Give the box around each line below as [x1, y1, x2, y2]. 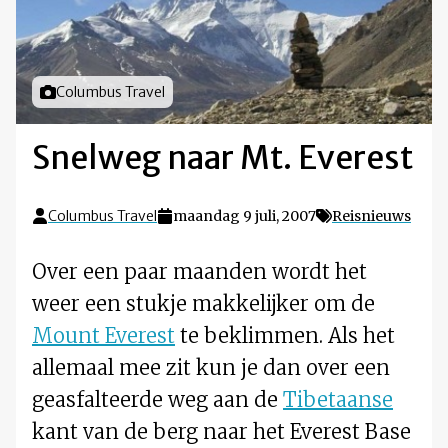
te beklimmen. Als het [175, 323, 395, 349]
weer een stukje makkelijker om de [32, 291, 375, 317]
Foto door [40, 83, 105, 102]
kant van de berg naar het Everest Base [32, 419, 411, 445]
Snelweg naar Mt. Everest [32, 138, 413, 179]
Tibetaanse [283, 387, 393, 413]
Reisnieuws [332, 207, 411, 226]
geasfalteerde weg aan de [32, 387, 283, 413]
